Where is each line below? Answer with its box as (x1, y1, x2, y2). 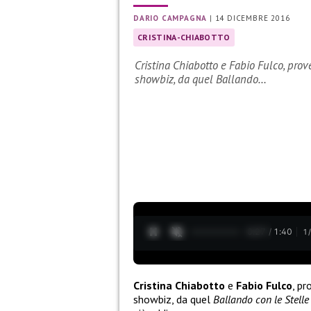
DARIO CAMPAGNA (133, 13, 208, 24)
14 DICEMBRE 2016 (215, 13, 290, 24)
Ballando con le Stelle (213, 292, 309, 306)
